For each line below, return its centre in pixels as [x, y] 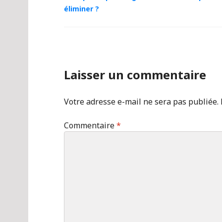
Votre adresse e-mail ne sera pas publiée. [141, 101]
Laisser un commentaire [135, 74]
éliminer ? [82, 8]
